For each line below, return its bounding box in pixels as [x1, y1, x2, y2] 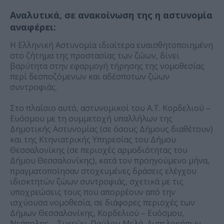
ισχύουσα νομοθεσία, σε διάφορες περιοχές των [10, 197, 195, 208]
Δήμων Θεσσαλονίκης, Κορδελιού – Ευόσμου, [10, 207, 184, 219]
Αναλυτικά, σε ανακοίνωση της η [10, 9, 163, 21]
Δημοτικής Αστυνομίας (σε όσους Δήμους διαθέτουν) [10, 123, 213, 135]
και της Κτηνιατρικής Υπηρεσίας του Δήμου [10, 134, 176, 145]
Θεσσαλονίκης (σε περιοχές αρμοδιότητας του [10, 144, 187, 156]
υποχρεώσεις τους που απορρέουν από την [10, 186, 175, 198]
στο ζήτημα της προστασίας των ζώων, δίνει [10, 50, 179, 61]
